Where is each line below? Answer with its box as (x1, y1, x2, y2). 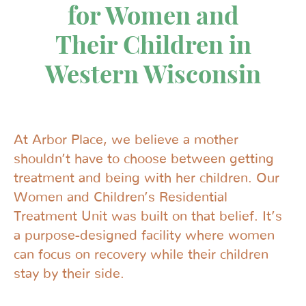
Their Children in (55, 29, 251, 60)
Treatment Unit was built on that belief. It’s (14, 210, 282, 223)
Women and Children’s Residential (14, 191, 227, 204)
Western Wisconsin (45, 59, 261, 89)
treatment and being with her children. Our (14, 171, 279, 185)
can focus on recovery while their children (14, 248, 268, 262)
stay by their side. (14, 267, 124, 281)
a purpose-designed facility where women (14, 229, 275, 242)
